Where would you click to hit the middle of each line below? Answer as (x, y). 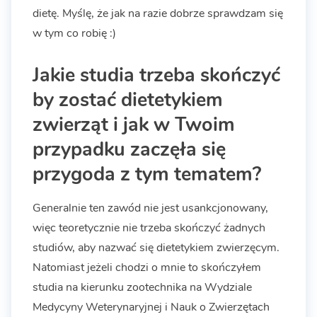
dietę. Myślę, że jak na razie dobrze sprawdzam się (158, 13)
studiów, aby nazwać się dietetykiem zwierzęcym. (156, 247)
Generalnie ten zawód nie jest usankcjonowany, (150, 208)
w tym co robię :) (74, 33)
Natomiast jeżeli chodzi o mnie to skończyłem (147, 267)
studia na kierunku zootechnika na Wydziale (142, 287)
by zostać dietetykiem (128, 99)
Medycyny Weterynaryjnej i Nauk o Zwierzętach (151, 307)
